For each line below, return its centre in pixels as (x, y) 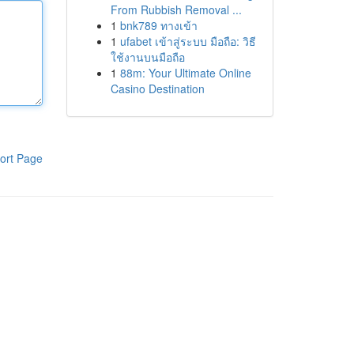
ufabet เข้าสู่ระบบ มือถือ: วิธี (188, 41)
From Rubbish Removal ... (176, 9)
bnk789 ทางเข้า (158, 25)
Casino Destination (157, 88)
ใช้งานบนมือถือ (147, 57)
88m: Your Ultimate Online (185, 73)
